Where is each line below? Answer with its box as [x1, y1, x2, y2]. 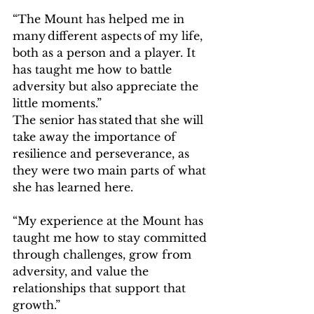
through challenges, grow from [13, 247, 195, 261]
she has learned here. [13, 180, 144, 194]
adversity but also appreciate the [13, 79, 202, 93]
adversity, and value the [13, 264, 152, 278]
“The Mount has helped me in [13, 12, 188, 26]
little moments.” [13, 96, 111, 110]
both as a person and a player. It [13, 46, 199, 60]
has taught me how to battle [13, 62, 175, 76]
